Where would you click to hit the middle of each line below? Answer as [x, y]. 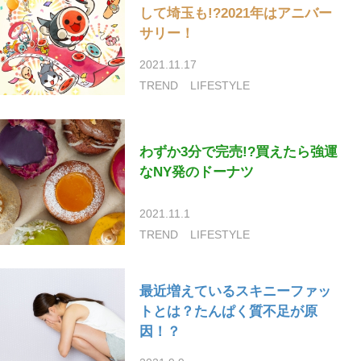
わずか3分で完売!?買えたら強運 [239, 152]
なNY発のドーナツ [197, 172]
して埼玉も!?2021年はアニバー [236, 13]
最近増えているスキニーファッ [236, 292]
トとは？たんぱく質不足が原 [229, 312]
